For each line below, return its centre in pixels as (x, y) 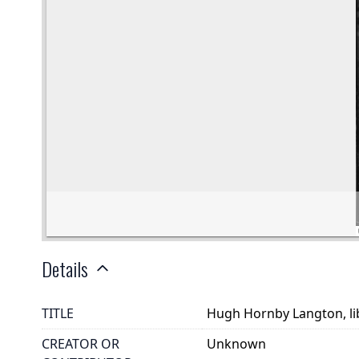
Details (65, 268)
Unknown (237, 344)
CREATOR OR (81, 344)
